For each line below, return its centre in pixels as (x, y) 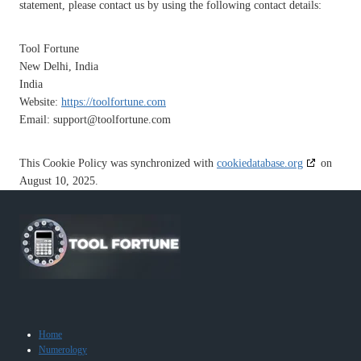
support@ (75, 119)
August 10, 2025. (59, 180)
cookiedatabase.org (260, 163)
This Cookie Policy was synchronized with (118, 163)
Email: (36, 119)
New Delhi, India (59, 66)
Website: (40, 102)
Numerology (63, 349)
